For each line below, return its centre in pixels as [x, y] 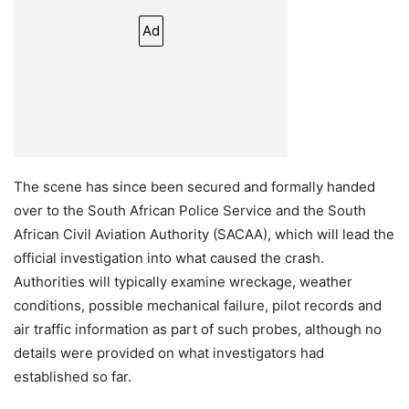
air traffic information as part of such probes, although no [198, 330]
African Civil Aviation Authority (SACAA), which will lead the [204, 235]
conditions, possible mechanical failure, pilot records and [198, 306]
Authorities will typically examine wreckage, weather [183, 282]
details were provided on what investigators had [169, 353]
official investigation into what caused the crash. [169, 258]
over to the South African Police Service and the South [190, 211]
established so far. [73, 377]
